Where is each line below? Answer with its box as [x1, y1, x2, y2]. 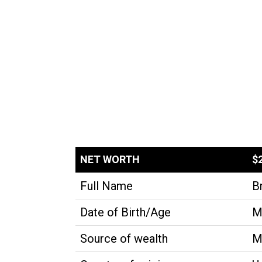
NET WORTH [80, 153, 140, 166]
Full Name [80, 179, 133, 193]
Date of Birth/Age [80, 205, 171, 219]
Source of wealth [80, 232, 168, 246]
